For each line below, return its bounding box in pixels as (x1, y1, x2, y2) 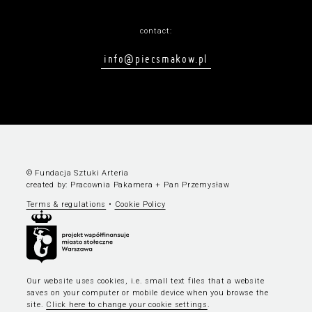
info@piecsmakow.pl (103, 51, 209, 65)
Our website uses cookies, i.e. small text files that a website (26, 276, 265, 286)
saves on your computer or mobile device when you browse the (26, 288, 270, 297)
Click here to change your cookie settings (46, 299, 208, 309)
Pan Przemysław (164, 180, 230, 189)
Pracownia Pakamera (70, 180, 153, 189)
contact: (139, 26, 173, 36)
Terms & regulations (26, 199, 107, 209)
